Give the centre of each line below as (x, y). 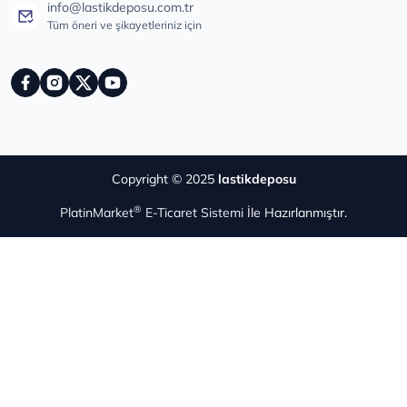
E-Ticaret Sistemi (193, 212)
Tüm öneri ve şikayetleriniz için (124, 25)
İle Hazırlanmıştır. (295, 212)
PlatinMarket (97, 212)
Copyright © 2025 (164, 179)
